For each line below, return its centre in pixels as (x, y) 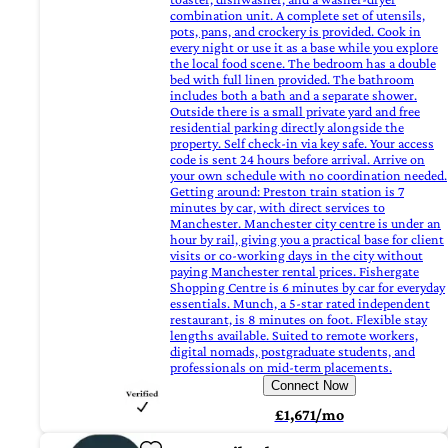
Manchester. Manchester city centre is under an (305, 223)
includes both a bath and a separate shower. (293, 95)
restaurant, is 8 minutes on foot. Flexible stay (298, 319)
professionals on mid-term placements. (281, 367)
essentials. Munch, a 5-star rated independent (300, 303)
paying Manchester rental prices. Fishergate (294, 271)
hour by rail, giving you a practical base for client (307, 239)
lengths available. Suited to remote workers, (294, 335)
